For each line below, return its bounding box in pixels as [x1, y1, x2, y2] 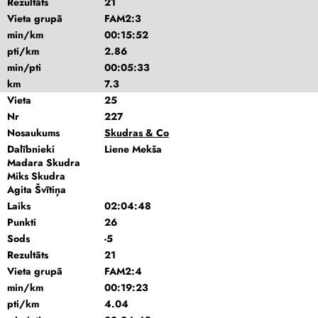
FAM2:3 [104, 11, 141, 26]
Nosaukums [7, 126, 60, 140]
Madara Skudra [7, 155, 80, 170]
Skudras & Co [104, 126, 169, 140]
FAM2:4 [104, 264, 142, 278]
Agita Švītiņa [7, 182, 66, 197]
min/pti [7, 60, 41, 75]
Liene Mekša [104, 142, 162, 156]
